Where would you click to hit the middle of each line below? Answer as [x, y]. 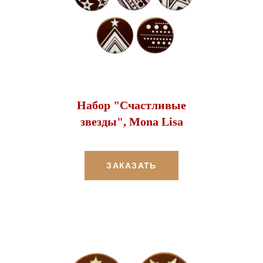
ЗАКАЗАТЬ [131, 165]
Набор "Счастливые [131, 105]
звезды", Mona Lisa [131, 121]
